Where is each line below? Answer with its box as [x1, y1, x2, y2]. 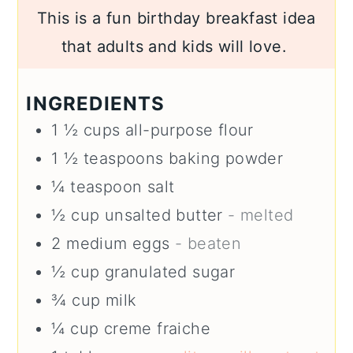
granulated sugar [104, 262, 236, 281]
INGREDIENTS [26, 91, 165, 115]
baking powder [169, 148, 284, 168]
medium [66, 233, 128, 253]
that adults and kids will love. [61, 37, 292, 57]
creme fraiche [103, 318, 211, 338]
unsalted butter [104, 205, 223, 225]
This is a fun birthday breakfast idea [37, 9, 316, 28]
